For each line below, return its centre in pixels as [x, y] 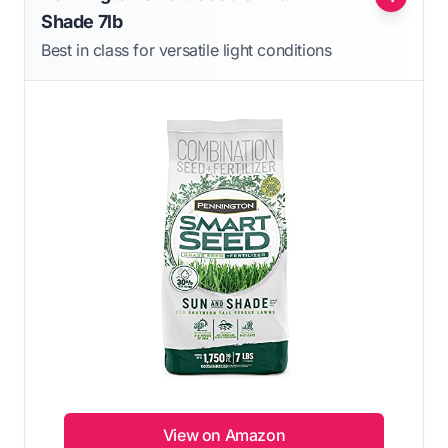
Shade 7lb [82, 21]
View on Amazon [224, 434]
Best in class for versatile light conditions [186, 49]
